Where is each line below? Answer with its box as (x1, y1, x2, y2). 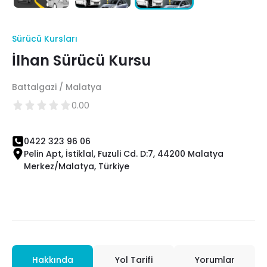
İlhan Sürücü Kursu (12, 50, 151, 70)
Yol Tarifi (114, 253, 153, 266)
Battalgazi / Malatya (12, 80, 101, 93)
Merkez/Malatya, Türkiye (24, 160, 129, 172)
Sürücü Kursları (12, 32, 77, 45)
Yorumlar (194, 253, 235, 266)
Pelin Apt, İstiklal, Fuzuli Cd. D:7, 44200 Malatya (24, 147, 223, 160)
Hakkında (32, 253, 73, 266)
